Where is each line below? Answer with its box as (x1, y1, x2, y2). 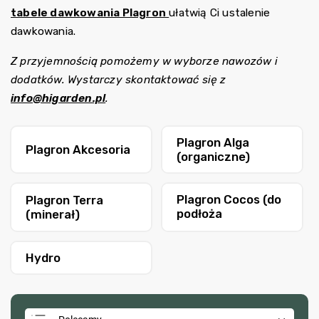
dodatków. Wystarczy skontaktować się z (11, 73, 226, 86)
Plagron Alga (177, 135, 249, 150)
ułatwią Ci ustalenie (169, 6, 271, 20)
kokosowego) (177, 220, 253, 235)
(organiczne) (177, 149, 250, 164)
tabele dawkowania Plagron (11, 6, 166, 20)
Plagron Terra (26, 192, 103, 207)
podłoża (177, 206, 222, 221)
